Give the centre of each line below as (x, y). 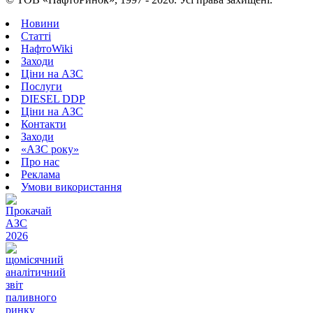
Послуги (42, 87)
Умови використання (71, 187)
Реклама (41, 175)
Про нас (40, 162)
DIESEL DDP (53, 99)
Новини (40, 24)
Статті (36, 36)
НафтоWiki (47, 49)
